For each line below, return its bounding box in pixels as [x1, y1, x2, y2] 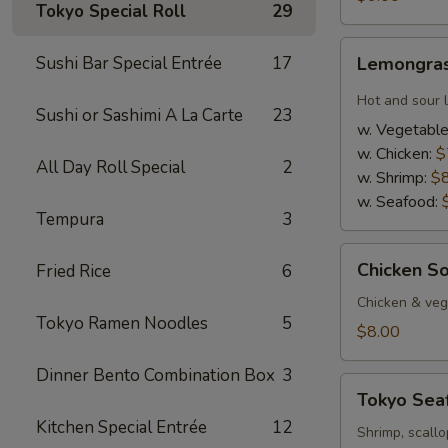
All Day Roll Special [36, 156, 185, 179]
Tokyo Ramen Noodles [36, 312, 208, 335]
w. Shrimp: [357, 167, 431, 189]
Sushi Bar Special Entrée [36, 52, 222, 75]
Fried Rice [36, 260, 111, 283]
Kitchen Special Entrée [36, 416, 207, 439]
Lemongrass [340, 38, 426, 60]
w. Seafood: [357, 191, 442, 213]
